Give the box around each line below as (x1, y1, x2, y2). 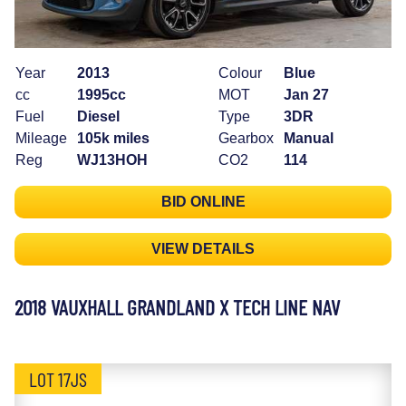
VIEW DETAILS (151, 241, 255, 257)
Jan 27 (284, 87, 329, 103)
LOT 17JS (29, 367, 87, 391)
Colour (218, 65, 262, 82)
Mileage (15, 130, 67, 147)
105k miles (77, 130, 150, 147)
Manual (284, 130, 333, 147)
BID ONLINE (160, 194, 246, 210)
